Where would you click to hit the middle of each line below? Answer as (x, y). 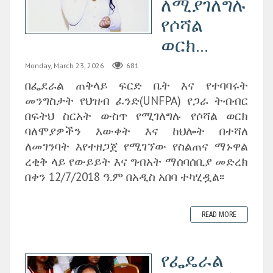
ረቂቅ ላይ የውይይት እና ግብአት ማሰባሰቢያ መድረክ (136, 161)
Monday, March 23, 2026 (65, 66)
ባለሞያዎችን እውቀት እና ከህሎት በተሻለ (136, 130)
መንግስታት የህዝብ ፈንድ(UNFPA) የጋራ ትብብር (136, 100)
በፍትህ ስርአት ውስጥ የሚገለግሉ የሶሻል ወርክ (136, 115)
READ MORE (219, 214)
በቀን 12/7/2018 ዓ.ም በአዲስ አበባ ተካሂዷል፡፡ (125, 176)
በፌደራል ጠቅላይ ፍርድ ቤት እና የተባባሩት (136, 85)
